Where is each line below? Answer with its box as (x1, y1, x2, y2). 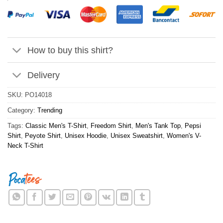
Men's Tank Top (135, 122, 181, 130)
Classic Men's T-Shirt (25, 122, 87, 130)
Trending (37, 107, 62, 114)
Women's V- (167, 132, 201, 140)
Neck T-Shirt (7, 142, 43, 150)
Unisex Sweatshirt (111, 132, 163, 140)
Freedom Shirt (91, 122, 131, 130)
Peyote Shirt (25, 132, 61, 140)
